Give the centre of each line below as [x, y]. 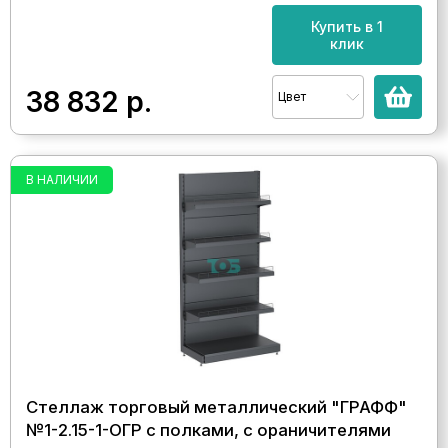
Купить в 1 [347, 26]
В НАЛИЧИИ [62, 179]
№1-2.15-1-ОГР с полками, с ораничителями [208, 430]
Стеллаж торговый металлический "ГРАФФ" [216, 407]
